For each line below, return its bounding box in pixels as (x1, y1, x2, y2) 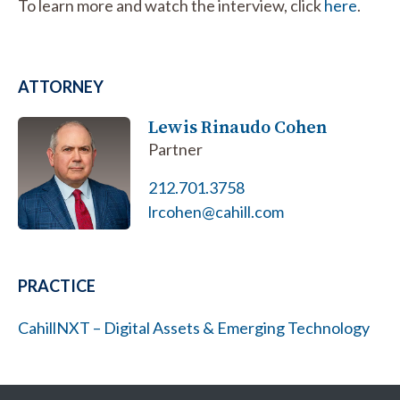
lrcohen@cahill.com (148, 202, 285, 221)
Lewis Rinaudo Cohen (148, 114, 328, 139)
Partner (148, 139, 204, 159)
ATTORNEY (18, 77, 104, 96)
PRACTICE (18, 276, 96, 296)
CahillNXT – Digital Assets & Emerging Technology (18, 318, 370, 338)
